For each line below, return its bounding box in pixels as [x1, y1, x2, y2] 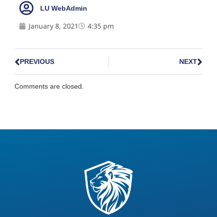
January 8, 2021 [29, 21, 78, 31]
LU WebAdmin [40, 4, 87, 13]
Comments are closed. [15, 82, 84, 90]
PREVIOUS [20, 57, 54, 65]
